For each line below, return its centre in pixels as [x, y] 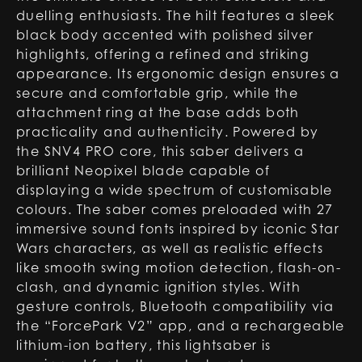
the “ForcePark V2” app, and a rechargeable [181, 326]
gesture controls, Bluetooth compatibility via [175, 306]
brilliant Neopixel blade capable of [143, 170]
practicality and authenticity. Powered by [168, 132]
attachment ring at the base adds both [158, 112]
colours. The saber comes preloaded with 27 [175, 209]
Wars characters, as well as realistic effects [170, 248]
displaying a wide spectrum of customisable [175, 190]
